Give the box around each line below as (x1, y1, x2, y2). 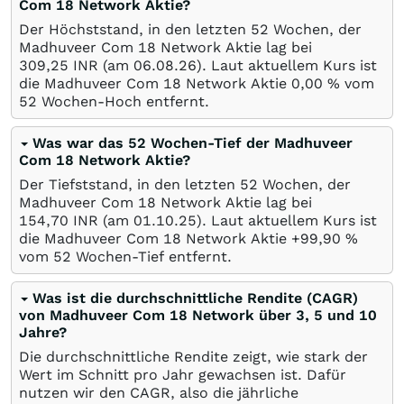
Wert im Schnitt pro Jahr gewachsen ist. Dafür (19, 365, 346, 383)
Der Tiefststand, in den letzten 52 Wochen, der (19, 175, 351, 193)
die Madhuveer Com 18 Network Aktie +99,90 (19, 229, 345, 247)
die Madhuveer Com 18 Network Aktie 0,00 (19, 74, 327, 92)
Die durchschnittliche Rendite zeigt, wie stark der (19, 347, 368, 365)
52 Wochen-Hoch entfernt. (19, 92, 209, 110)
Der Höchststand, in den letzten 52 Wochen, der (19, 20, 362, 38)
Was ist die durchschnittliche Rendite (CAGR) (32, 289, 358, 307)
